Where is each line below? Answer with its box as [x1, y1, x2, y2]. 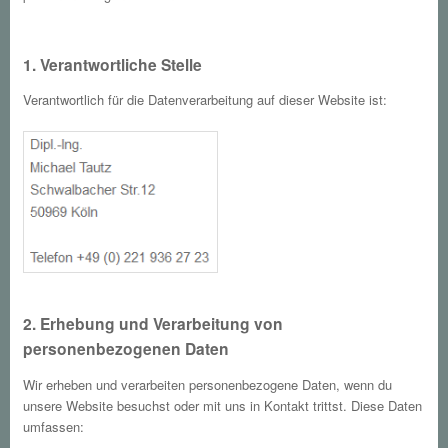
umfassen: [23, 417, 85, 437]
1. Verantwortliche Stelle [23, 52, 203, 76]
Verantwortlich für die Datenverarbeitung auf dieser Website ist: [23, 90, 388, 110]
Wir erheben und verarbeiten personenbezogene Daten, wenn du [23, 375, 393, 395]
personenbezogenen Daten [23, 337, 230, 361]
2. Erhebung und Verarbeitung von [23, 312, 284, 336]
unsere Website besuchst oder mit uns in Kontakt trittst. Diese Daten [23, 396, 423, 416]
